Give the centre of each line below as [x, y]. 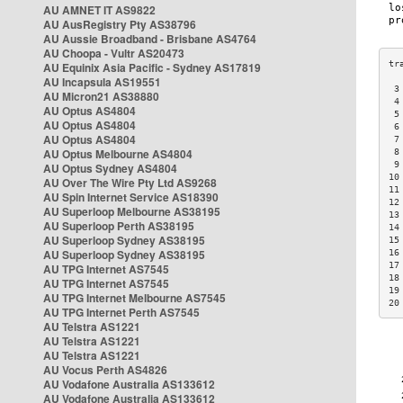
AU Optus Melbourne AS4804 [118, 154]
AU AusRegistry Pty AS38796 [120, 24]
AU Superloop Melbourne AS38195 [132, 211]
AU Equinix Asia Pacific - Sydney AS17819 [152, 67]
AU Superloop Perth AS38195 [119, 226]
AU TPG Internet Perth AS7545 [121, 312]
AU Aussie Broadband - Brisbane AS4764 [150, 39]
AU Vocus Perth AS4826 [105, 370]
